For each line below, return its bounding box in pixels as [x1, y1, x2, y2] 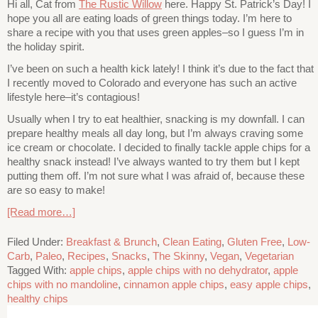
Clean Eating [163, 235, 221, 248]
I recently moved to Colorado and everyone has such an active [7, 76, 297, 89]
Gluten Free [227, 235, 282, 248]
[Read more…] [7, 205, 75, 218]
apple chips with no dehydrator [128, 263, 268, 276]
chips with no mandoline [7, 278, 118, 290]
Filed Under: [7, 235, 66, 248]
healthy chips [7, 292, 68, 305]
